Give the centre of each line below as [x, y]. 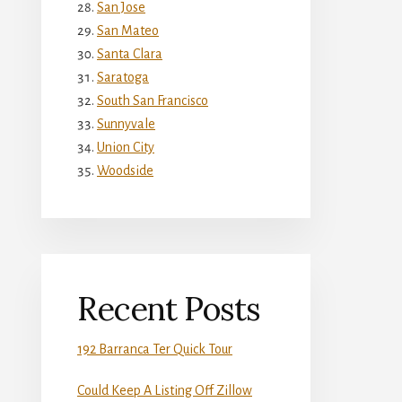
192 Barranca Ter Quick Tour [155, 349]
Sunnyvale [126, 123]
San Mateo [128, 30]
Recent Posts [169, 308]
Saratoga [123, 77]
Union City [126, 147]
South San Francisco [153, 100]
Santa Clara [130, 53]
